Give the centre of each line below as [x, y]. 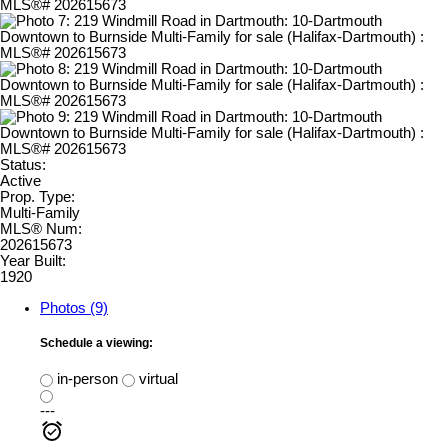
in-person [85, 378]
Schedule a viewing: [96, 343]
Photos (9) [74, 308]
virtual [156, 378]
